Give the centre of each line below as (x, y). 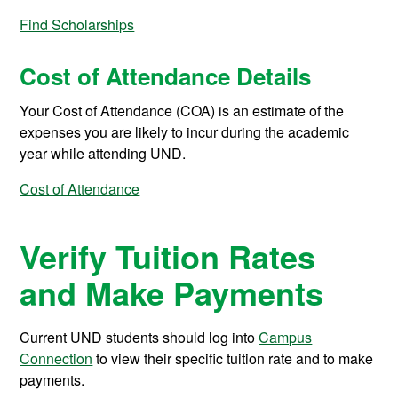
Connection (56, 359)
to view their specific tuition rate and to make (233, 359)
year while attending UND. (103, 153)
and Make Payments (172, 293)
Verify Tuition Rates (168, 256)
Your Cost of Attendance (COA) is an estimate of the (182, 110)
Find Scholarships (77, 24)
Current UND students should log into (139, 338)
